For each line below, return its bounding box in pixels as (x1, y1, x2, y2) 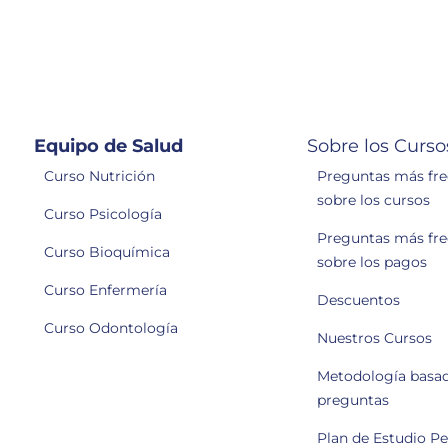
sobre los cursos (317, 191, 431, 210)
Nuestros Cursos (317, 329, 433, 348)
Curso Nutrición (44, 167, 155, 186)
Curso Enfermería (44, 281, 167, 300)
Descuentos (317, 291, 401, 310)
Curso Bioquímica (44, 243, 170, 262)
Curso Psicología (44, 205, 162, 224)
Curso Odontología (44, 319, 178, 338)
